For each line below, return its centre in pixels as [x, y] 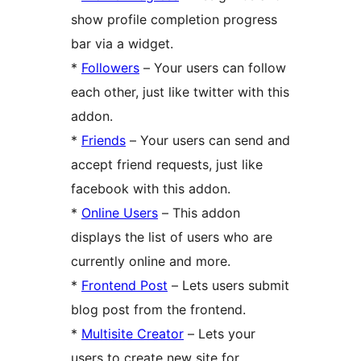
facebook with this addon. [151, 188]
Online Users [120, 212]
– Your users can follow [213, 67]
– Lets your [220, 333]
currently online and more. [151, 261]
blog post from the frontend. [158, 309]
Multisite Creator [133, 333]
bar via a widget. [122, 43]
